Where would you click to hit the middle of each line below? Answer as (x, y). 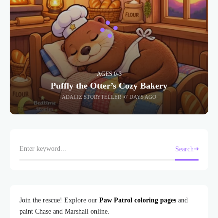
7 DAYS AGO (141, 97)
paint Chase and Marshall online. (64, 212)
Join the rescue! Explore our (59, 200)
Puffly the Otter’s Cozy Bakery (109, 86)
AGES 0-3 (109, 74)
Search (184, 149)
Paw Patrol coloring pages (138, 200)
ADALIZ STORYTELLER (91, 97)
